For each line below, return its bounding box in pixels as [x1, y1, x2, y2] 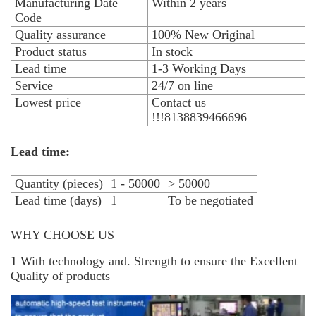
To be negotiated [168, 193, 253, 208]
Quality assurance [15, 28, 106, 42]
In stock [152, 44, 193, 59]
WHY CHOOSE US [11, 228, 114, 243]
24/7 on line [152, 78, 213, 93]
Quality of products [11, 269, 110, 284]
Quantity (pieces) [15, 176, 103, 191]
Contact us [152, 95, 206, 110]
